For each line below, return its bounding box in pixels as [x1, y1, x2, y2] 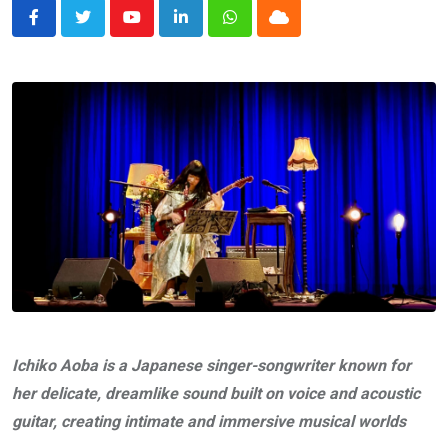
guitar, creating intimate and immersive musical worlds [12, 411, 406, 431]
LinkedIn [179, 19, 240, 39]
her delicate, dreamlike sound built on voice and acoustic [12, 383, 420, 403]
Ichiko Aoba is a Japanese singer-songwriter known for [12, 355, 411, 375]
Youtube [130, 19, 187, 39]
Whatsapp [228, 19, 299, 39]
